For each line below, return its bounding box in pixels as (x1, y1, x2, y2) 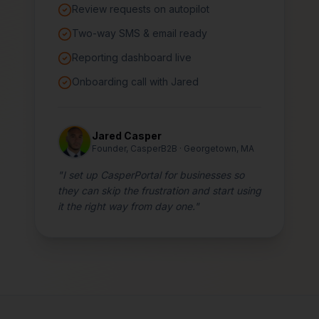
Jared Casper (92, 130, 162, 142)
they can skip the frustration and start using (58, 184, 261, 197)
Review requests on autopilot (72, 3, 209, 15)
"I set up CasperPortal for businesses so (58, 169, 244, 181)
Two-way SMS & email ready (72, 27, 207, 39)
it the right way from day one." (58, 200, 199, 212)
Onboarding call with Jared (72, 75, 199, 88)
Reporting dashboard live (72, 51, 192, 63)
